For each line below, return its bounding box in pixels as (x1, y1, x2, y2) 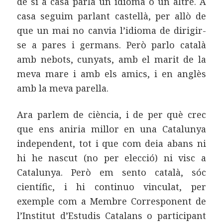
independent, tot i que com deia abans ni (17, 137, 206, 149)
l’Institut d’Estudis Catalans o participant (17, 209, 206, 222)
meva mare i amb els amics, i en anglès (17, 67, 206, 80)
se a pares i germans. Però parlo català (17, 38, 206, 51)
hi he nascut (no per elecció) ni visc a (17, 151, 206, 164)
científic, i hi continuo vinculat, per (17, 180, 206, 193)
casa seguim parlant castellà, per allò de (17, 9, 206, 22)
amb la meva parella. (17, 82, 109, 94)
